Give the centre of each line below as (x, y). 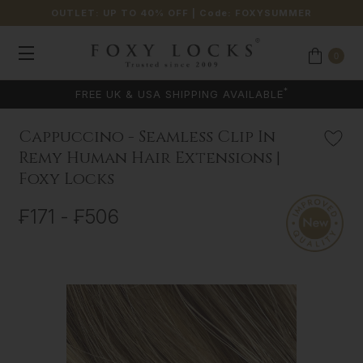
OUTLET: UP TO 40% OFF (120, 13)
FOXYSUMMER (274, 13)
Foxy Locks (66, 179)
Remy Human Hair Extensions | (149, 158)
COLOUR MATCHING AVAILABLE (182, 94)
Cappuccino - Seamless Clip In (147, 137)
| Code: (214, 13)
